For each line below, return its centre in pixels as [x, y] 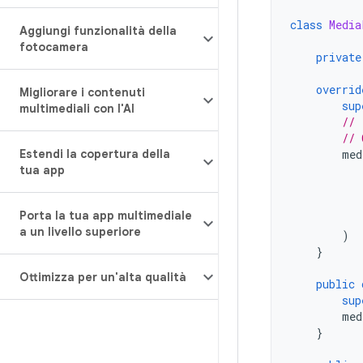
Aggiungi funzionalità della [98, 31]
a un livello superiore [80, 232]
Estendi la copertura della [95, 154]
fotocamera [54, 47]
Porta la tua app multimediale [106, 216]
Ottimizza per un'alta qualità [103, 277]
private [339, 57]
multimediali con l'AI [77, 109]
